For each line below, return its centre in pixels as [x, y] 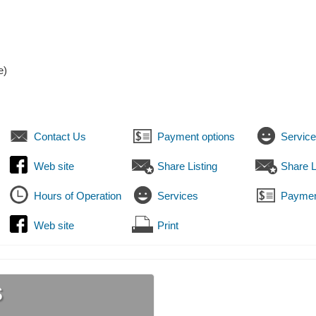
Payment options [196, 137]
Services [178, 196]
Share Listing [187, 166]
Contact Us [60, 137]
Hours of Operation [78, 196]
